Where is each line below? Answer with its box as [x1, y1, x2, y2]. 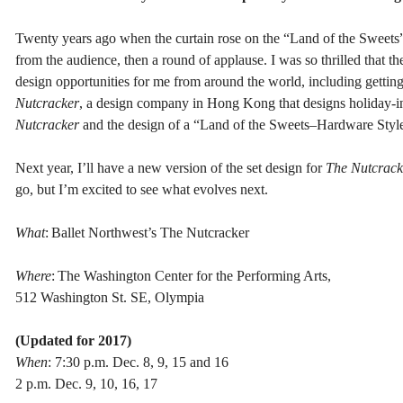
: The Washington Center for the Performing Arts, [51, 267, 331, 283]
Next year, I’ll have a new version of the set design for [15, 159, 326, 175]
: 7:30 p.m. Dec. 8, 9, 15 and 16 [48, 354, 228, 370]
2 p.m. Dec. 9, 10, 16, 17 [15, 375, 157, 391]
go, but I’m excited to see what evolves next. [15, 181, 268, 197]
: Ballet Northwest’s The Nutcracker [45, 224, 249, 240]
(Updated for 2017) [15, 332, 131, 348]
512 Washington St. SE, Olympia [15, 289, 204, 305]
